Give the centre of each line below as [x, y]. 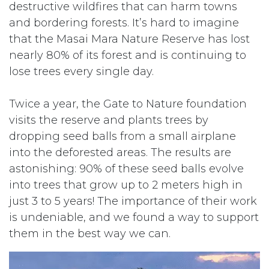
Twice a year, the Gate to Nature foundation [128, 104]
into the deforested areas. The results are [120, 153]
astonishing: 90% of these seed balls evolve [126, 169]
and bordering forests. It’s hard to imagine [124, 23]
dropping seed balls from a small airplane [122, 136]
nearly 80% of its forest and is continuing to [128, 55]
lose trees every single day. [81, 71]
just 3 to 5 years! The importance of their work [133, 201]
